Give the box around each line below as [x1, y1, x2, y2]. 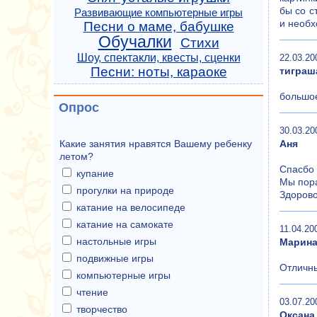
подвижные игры [76, 253, 154, 264]
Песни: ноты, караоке [90, 64, 227, 79]
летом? [59, 151, 93, 162]
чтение [76, 287, 108, 298]
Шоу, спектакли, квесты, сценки [76, 52, 241, 64]
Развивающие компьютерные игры [74, 7, 243, 18]
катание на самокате [76, 219, 173, 230]
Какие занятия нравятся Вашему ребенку [59, 138, 252, 149]
